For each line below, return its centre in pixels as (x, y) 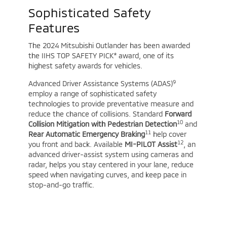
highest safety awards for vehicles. (85, 65)
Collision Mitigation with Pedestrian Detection (102, 124)
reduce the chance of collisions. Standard (96, 113)
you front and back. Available (76, 144)
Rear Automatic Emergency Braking (86, 134)
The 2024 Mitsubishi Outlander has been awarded (109, 45)
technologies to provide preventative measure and (111, 103)
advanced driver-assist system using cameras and (110, 154)
